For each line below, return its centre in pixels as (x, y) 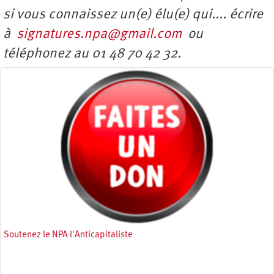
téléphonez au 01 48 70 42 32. (92, 54)
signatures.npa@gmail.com (99, 35)
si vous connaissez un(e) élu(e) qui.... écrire (133, 15)
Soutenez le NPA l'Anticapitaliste (68, 235)
